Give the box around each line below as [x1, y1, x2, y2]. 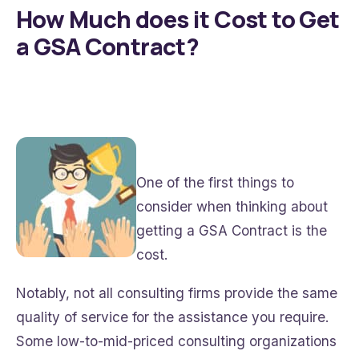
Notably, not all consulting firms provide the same [16, 284, 337, 302]
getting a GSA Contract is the [136, 222, 327, 240]
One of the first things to [136, 174, 294, 192]
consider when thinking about [136, 198, 328, 216]
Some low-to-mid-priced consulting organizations [16, 333, 337, 350]
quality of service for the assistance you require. [16, 309, 329, 326]
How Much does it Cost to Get [16, 3, 340, 36]
